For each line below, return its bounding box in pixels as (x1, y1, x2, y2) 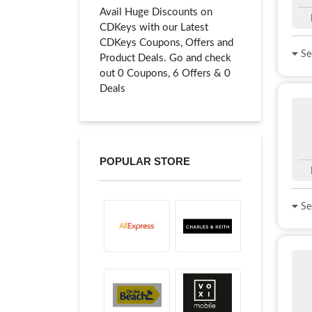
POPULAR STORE (100, 155, 190, 167)
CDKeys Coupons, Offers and (100, 38, 233, 48)
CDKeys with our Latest (100, 22, 208, 33)
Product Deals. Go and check (100, 53, 231, 63)
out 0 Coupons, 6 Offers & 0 (100, 68, 231, 79)
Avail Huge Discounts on (100, 7, 212, 17)
